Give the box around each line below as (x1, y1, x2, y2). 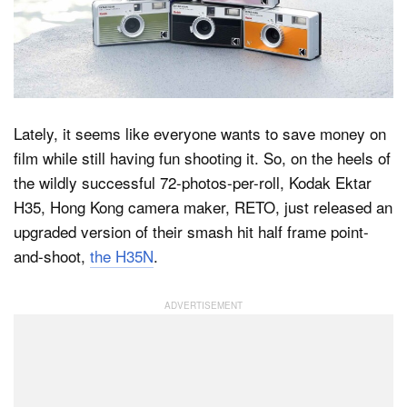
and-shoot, (14, 244, 90, 268)
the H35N (90, 244, 154, 268)
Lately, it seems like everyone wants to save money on (14, 122, 386, 145)
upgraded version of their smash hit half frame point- (14, 220, 369, 243)
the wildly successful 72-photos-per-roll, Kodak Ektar (14, 171, 372, 194)
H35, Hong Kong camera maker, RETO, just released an (14, 195, 392, 219)
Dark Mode (71, 55, 139, 72)
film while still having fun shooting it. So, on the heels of (14, 146, 391, 170)
